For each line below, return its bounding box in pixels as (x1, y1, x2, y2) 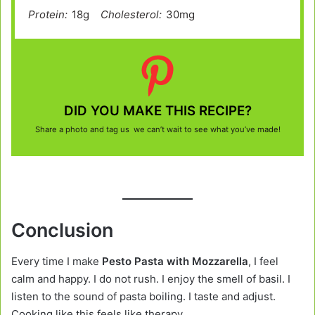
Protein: (27, 8, 67, 22)
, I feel (248, 255, 278, 269)
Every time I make (11, 255, 102, 269)
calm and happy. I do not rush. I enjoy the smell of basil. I (11, 272, 290, 286)
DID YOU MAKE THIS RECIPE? (63, 102, 252, 119)
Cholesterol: (100, 8, 162, 22)
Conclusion (11, 218, 113, 242)
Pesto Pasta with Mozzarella (102, 255, 248, 269)
